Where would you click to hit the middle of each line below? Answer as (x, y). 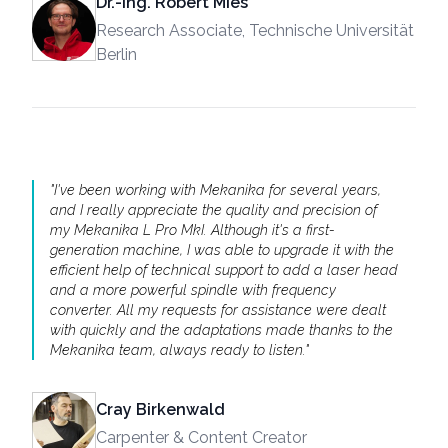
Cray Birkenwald (160, 409)
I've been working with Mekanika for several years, (217, 189)
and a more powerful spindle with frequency (193, 289)
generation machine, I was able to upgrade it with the (222, 249)
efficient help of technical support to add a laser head (224, 269)
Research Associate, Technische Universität (255, 30)
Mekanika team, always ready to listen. (177, 349)
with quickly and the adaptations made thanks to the (221, 329)
